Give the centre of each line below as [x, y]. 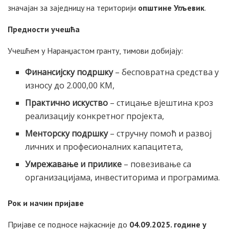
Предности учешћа [44, 29]
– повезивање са [157, 164]
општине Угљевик [171, 7]
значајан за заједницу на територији [73, 7]
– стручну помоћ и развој [160, 133]
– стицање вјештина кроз [161, 102]
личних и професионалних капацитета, [104, 146]
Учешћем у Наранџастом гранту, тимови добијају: [95, 50]
